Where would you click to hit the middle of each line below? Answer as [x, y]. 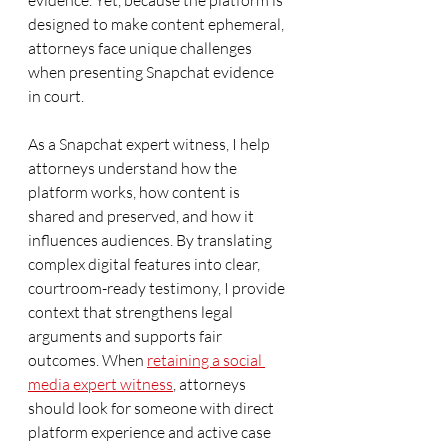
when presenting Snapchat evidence [152, 72]
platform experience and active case [151, 432]
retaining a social [206, 360]
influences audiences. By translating [151, 240]
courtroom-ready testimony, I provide [158, 288]
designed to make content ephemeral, [157, 24]
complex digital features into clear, [145, 264]
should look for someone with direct [152, 408]
